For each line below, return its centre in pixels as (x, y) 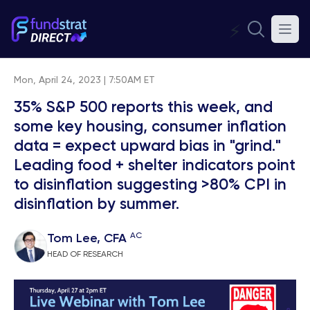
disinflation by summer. (97, 205)
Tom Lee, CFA (89, 239)
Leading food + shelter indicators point (155, 166)
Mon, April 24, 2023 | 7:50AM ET (84, 80)
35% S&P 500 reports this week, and (143, 108)
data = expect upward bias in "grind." (147, 147)
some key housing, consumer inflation (150, 127)
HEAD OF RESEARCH (85, 255)
